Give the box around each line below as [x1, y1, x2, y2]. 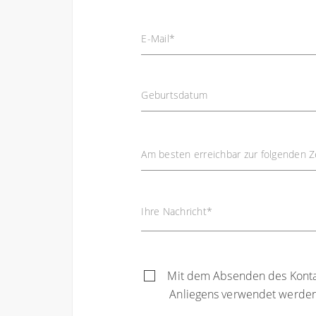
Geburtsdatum [141, 88, 208, 102]
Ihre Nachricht [141, 205, 207, 219]
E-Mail [141, 32, 169, 46]
